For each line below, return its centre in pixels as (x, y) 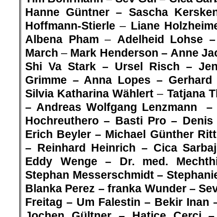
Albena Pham (62, 39)
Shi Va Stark (61, 67)
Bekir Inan (182, 202)
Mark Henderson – (119, 53)
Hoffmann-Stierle (70, 26)
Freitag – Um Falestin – (90, 202)
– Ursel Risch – (147, 67)
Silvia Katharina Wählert (90, 94)
